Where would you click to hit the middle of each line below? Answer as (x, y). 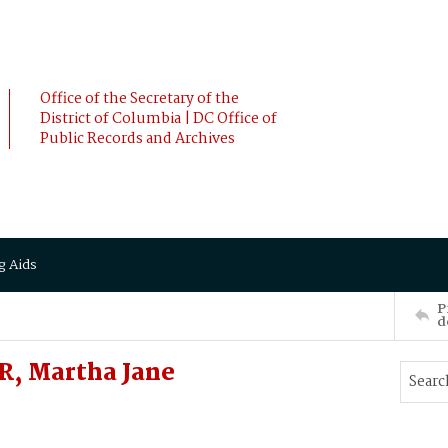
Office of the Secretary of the (139, 99)
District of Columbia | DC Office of (158, 119)
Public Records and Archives (137, 139)
